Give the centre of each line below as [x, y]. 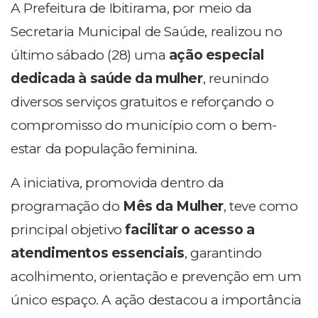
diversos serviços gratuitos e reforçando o [142, 102]
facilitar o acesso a [190, 230]
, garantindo [223, 253]
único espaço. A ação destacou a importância [156, 300]
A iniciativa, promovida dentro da [117, 183]
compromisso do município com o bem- [144, 126]
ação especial [216, 55]
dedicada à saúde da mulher [107, 79]
